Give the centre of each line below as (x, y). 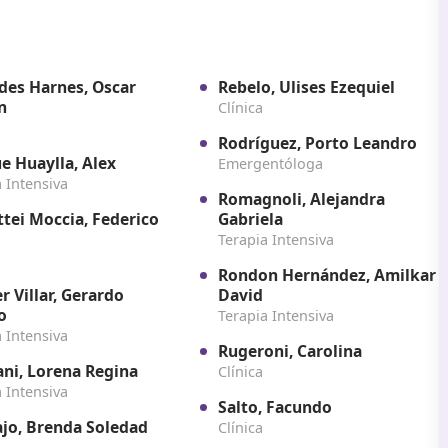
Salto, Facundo (300, 407)
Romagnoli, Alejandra (301, 199)
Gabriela (250, 219)
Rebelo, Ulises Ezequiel (306, 87)
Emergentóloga (270, 164)
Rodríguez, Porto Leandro (317, 143)
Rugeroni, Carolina (289, 351)
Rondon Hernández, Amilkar (326, 275)
